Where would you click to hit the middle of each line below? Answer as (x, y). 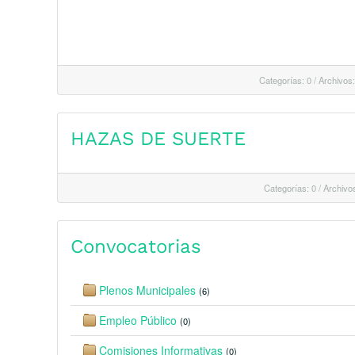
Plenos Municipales (147, 290)
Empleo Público (138, 320)
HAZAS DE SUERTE (158, 139)
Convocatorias (136, 246)
